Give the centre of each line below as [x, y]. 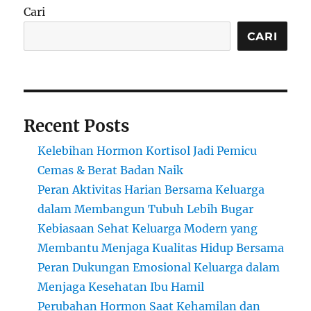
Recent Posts [77, 126]
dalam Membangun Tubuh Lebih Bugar [146, 209]
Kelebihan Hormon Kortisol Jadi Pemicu [148, 151]
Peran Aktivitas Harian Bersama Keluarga [151, 190]
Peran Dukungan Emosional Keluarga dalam [159, 268]
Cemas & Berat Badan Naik [111, 170]
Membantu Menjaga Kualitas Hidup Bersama [161, 248]
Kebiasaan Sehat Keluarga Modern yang [148, 229]
